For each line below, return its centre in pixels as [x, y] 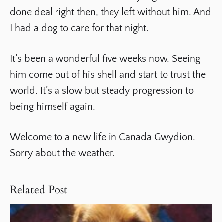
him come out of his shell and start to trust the [108, 75]
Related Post [39, 190]
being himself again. [53, 107]
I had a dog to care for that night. [79, 28]
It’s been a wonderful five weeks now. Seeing [105, 59]
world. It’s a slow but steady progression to [102, 91]
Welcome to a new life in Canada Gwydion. [103, 137]
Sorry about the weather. [62, 153]
